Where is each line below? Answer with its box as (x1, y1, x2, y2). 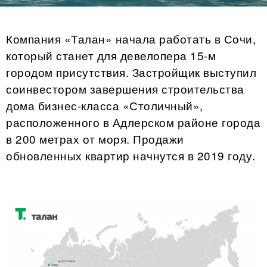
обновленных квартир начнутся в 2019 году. (6, 147, 256, 163)
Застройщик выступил (132, 64, 256, 80)
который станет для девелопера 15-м (6, 47, 216, 63)
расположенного (6, 114, 100, 130)
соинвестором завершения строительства (6, 80, 244, 97)
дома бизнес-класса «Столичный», (6, 97, 203, 113)
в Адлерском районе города (100, 114, 260, 130)
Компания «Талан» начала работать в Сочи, (6, 30, 256, 46)
